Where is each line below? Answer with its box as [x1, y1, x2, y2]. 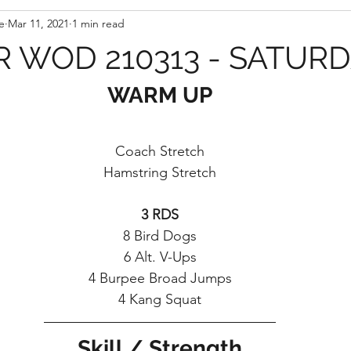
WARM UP [107, 82, 212, 108]
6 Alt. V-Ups [123, 248, 197, 266]
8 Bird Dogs [123, 227, 197, 244]
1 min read [72, 16, 125, 31]
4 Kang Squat [118, 291, 201, 308]
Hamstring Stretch [103, 164, 216, 181]
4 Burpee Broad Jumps [88, 270, 232, 287]
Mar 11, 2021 [8, 16, 69, 31]
